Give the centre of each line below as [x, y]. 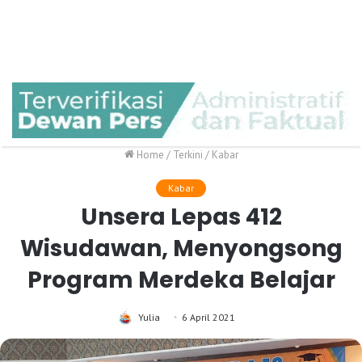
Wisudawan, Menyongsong [181, 249]
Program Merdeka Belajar [181, 280]
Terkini [187, 155]
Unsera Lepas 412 [181, 217]
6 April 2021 [208, 318]
